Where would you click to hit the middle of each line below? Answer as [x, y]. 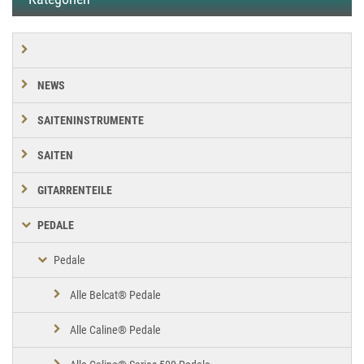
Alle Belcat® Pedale [115, 295]
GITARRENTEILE [75, 190]
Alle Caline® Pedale [115, 329]
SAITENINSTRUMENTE [91, 120]
